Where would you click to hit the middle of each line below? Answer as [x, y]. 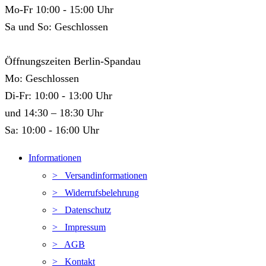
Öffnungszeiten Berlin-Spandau [73, 61]
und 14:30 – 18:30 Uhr [54, 113]
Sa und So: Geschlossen [56, 27]
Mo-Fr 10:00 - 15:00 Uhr [59, 10]
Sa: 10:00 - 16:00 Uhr [52, 130]
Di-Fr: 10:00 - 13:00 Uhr [58, 96]
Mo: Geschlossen [42, 79]
